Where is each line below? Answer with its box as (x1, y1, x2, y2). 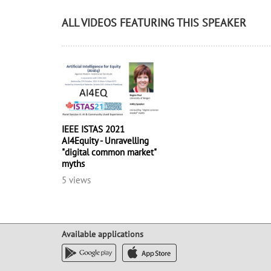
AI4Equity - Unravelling (62, 135, 149, 147)
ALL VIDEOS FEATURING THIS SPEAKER (62, 16, 246, 30)
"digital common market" (62, 146, 156, 158)
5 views (62, 174, 91, 186)
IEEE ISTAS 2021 (62, 123, 125, 135)
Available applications (62, 229, 143, 240)
